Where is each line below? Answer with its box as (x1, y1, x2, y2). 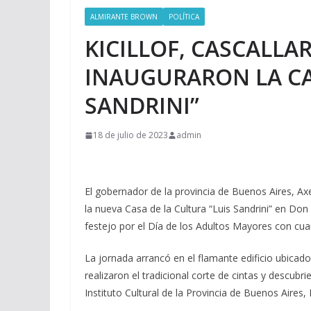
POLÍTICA (169, 12, 199, 22)
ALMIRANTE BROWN (90, 12, 158, 22)
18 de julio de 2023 (93, 129, 168, 141)
